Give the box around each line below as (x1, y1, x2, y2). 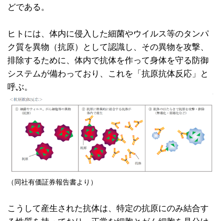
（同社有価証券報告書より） (7, 178, 97, 186)
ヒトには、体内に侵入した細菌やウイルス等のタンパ (7, 28, 209, 38)
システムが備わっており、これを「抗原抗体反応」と (7, 68, 209, 78)
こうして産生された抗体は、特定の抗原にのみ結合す (7, 203, 209, 214)
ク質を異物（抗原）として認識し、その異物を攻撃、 (7, 41, 209, 52)
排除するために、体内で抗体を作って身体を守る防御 (7, 55, 209, 65)
